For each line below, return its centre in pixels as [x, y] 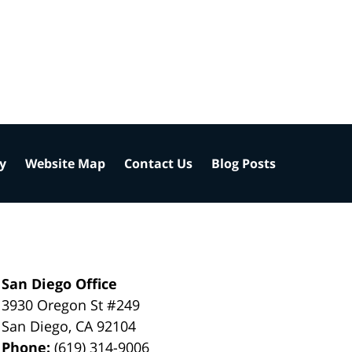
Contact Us [158, 163]
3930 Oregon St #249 [71, 304]
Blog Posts [244, 163]
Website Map [65, 163]
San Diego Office [60, 283]
